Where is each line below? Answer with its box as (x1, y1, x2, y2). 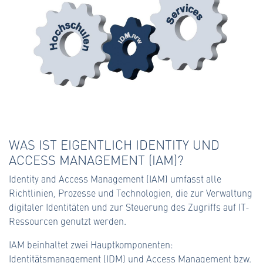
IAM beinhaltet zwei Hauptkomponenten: (9, 238, 173, 251)
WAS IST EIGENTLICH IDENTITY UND (9, 135, 220, 153)
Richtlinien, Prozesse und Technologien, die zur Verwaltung (9, 186, 252, 199)
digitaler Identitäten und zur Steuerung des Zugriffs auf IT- (9, 200, 249, 213)
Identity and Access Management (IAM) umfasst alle (9, 172, 221, 185)
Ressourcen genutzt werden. (9, 214, 126, 227)
